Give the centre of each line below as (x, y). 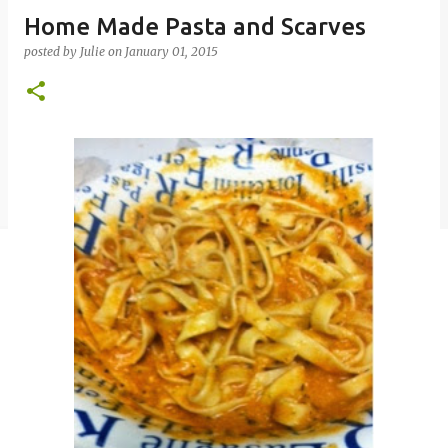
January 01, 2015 (171, 51)
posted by (52, 51)
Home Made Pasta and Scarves (195, 26)
